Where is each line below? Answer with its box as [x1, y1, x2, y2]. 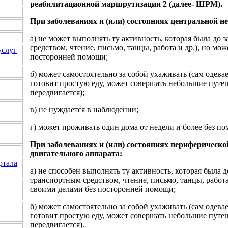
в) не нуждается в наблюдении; [30, 105, 138, 114]
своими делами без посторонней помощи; [30, 184, 176, 193]
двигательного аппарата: [30, 149, 122, 158]
